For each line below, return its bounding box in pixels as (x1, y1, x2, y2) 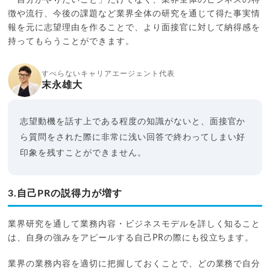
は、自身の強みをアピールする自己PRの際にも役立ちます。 (8, 233, 254, 242)
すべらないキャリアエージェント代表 (42, 69, 175, 77)
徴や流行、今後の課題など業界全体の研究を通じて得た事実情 (8, 9, 261, 18)
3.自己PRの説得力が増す (8, 188, 122, 198)
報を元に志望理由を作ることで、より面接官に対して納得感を (8, 23, 261, 32)
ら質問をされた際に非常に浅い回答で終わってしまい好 (20, 133, 246, 142)
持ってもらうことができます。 (8, 37, 134, 46)
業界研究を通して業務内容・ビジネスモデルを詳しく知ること (8, 219, 261, 228)
